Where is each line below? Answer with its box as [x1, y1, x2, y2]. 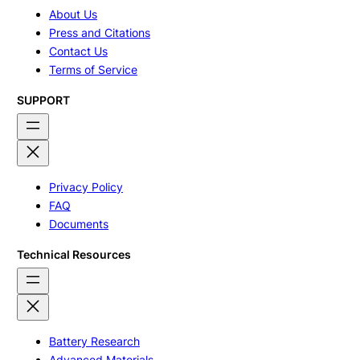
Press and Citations [48, 26, 150, 40]
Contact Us [48, 44, 108, 59]
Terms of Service [48, 63, 137, 77]
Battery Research [48, 333, 140, 348]
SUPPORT [16, 92, 70, 107]
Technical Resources [16, 247, 131, 261]
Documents [48, 217, 108, 231]
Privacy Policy [48, 180, 123, 194]
